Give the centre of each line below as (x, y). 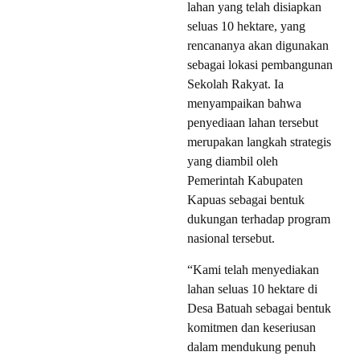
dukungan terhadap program (259, 219)
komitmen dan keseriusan (252, 327)
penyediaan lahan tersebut (253, 122)
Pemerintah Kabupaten (245, 180)
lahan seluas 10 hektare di (252, 288)
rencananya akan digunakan (258, 45)
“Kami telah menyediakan (253, 269)
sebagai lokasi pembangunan (260, 64)
